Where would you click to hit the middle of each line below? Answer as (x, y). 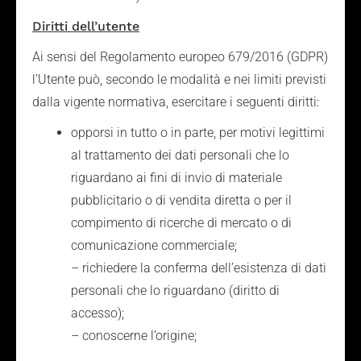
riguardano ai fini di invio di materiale (176, 178)
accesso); (98, 313)
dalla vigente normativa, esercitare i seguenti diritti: (176, 102)
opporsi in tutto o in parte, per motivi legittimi (198, 133)
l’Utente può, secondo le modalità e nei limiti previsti (179, 79)
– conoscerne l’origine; (134, 336)
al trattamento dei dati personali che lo (180, 155)
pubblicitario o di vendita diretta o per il (181, 200)
